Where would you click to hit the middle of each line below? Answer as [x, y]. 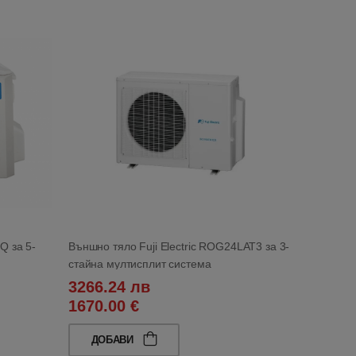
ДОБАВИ [114, 339]
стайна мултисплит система [140, 263]
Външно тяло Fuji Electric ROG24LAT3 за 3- [179, 246]
